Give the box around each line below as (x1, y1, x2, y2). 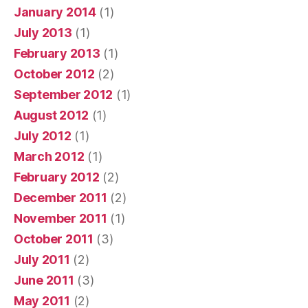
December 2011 (14, 190, 107, 205)
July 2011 (14, 252, 70, 267)
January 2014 (14, 4, 96, 19)
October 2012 (14, 66, 95, 81)
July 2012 (14, 128, 71, 143)
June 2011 (14, 272, 74, 287)
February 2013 (14, 45, 100, 60)
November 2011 (14, 210, 107, 225)
